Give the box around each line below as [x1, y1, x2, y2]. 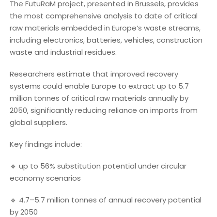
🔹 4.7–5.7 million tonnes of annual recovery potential [10, 194, 201, 205]
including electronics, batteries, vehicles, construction [10, 34, 202, 45]
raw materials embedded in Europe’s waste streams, [10, 22, 201, 33]
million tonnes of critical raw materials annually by [10, 93, 188, 103]
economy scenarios [10, 172, 81, 183]
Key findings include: [10, 139, 82, 149]
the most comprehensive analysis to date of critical [10, 10, 198, 21]
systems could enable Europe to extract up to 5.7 [10, 80, 189, 91]
